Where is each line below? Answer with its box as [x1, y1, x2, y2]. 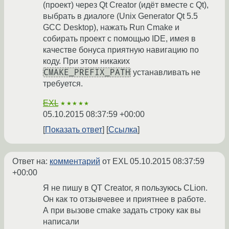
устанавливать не [131, 68, 200, 77]
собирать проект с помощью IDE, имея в [43, 34, 196, 43]
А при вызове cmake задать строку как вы [43, 206, 201, 215]
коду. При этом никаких [43, 57, 130, 66]
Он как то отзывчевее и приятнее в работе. [43, 195, 206, 204]
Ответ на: [12, 157, 50, 166]
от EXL [100, 157, 130, 166]
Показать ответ [45, 125, 102, 134]
